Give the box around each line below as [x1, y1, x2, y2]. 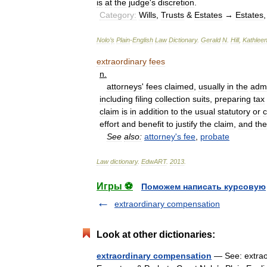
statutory [218, 107, 250, 116]
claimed [164, 82, 194, 91]
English [132, 36, 153, 44]
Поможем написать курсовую [141, 182, 266, 191]
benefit [138, 119, 164, 129]
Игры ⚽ [97, 181, 133, 191]
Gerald [201, 36, 221, 44]
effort [100, 119, 119, 129]
